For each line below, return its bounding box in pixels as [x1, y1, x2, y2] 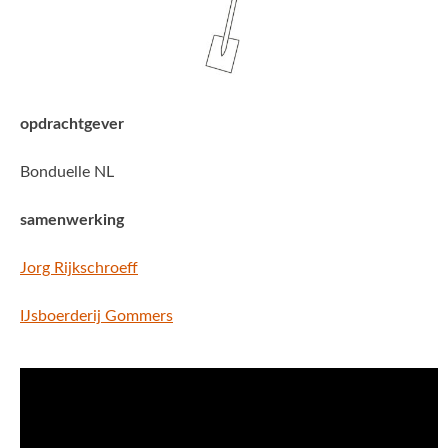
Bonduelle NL [20, 164, 114, 181]
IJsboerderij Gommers [20, 308, 173, 325]
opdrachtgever [20, 116, 124, 133]
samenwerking [20, 212, 124, 229]
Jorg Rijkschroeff [20, 260, 138, 277]
